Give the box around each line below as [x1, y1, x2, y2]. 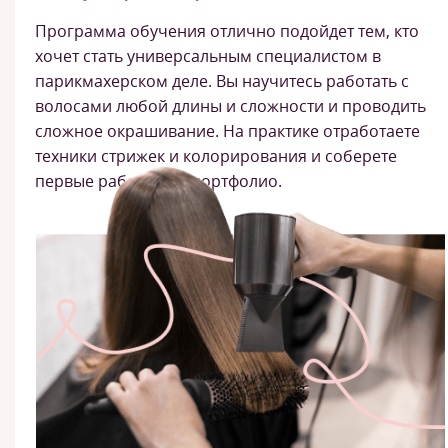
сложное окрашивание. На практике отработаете [35, 119, 420, 142]
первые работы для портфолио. [35, 169, 282, 192]
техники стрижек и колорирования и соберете [35, 144, 397, 167]
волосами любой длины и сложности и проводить [35, 94, 426, 117]
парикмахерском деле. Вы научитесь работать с [35, 69, 409, 92]
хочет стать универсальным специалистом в [35, 44, 381, 67]
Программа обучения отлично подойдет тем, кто [35, 19, 419, 42]
